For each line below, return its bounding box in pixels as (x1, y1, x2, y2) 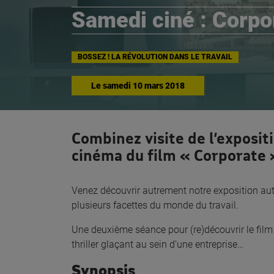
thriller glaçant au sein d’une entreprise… (72, 239, 243, 250)
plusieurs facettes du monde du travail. (72, 199, 239, 211)
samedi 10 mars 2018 (103, 81, 185, 91)
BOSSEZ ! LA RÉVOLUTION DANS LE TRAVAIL (78, 53, 232, 62)
